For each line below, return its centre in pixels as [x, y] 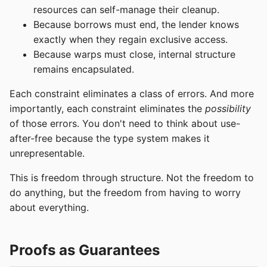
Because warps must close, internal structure [134, 55]
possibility [228, 109]
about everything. [49, 208]
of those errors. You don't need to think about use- [125, 124]
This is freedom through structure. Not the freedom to [132, 178]
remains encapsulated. [84, 69]
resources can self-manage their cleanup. [126, 10]
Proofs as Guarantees [85, 250]
